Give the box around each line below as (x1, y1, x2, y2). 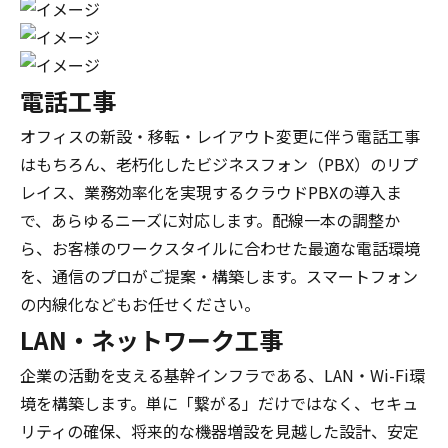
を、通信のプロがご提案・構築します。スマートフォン (20, 264, 418, 288)
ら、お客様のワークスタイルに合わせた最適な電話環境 (20, 236, 420, 260)
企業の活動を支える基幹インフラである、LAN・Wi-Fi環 (20, 363, 425, 387)
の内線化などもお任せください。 (20, 292, 260, 316)
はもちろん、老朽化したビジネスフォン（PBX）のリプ (20, 152, 418, 176)
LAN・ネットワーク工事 (20, 322, 283, 357)
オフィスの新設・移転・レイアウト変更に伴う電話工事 (20, 124, 420, 148)
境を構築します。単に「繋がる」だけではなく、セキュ (20, 391, 418, 415)
